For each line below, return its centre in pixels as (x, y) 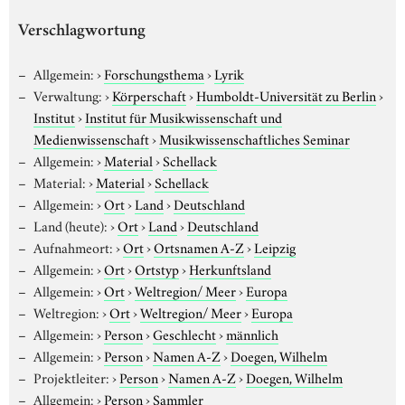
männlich (252, 333)
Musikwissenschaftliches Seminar (254, 138)
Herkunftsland (230, 268)
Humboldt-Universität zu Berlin (286, 94)
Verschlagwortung (82, 32)
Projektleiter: (71, 377)
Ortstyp (156, 268)
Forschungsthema (154, 73)
